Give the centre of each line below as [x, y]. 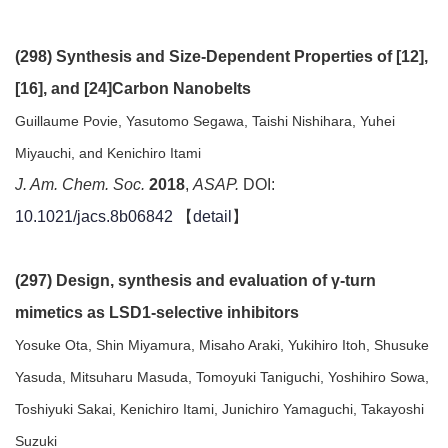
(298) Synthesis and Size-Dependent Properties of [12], [221, 56]
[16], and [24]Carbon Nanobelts [133, 88]
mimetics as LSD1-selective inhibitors [157, 312]
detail [212, 216]
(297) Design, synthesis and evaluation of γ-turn [195, 280]
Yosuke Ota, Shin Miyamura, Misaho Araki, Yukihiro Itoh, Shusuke [222, 345]
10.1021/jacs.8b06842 [94, 216]
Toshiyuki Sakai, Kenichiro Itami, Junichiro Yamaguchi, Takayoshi [219, 409]
